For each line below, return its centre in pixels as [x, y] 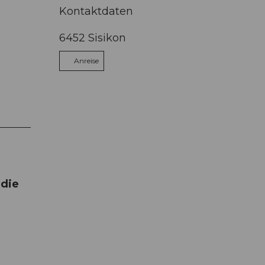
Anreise [86, 60]
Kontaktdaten [96, 11]
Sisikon [107, 38]
